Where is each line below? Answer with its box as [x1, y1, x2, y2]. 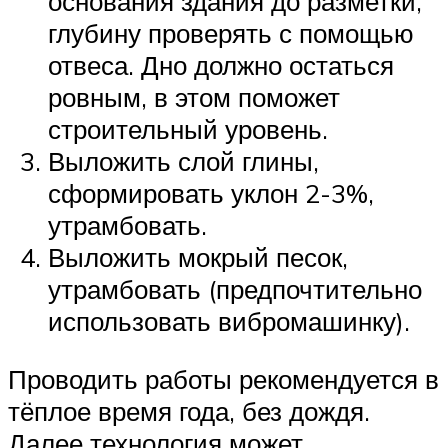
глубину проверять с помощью [48, 17, 414, 50]
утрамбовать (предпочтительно [48, 273, 422, 306]
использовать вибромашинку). [48, 305, 410, 338]
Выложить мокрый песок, [48, 241, 348, 274]
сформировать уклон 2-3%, [48, 177, 374, 210]
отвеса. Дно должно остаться [48, 49, 394, 82]
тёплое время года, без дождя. [8, 394, 370, 427]
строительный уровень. [48, 113, 328, 146]
